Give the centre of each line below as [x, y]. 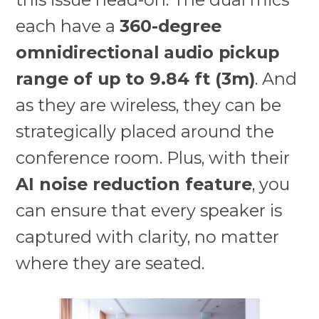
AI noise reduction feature [134, 184]
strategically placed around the [145, 131]
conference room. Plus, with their [153, 157]
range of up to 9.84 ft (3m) [136, 78]
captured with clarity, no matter [148, 236]
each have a [68, 26]
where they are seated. [110, 263]
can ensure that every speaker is [149, 210]
